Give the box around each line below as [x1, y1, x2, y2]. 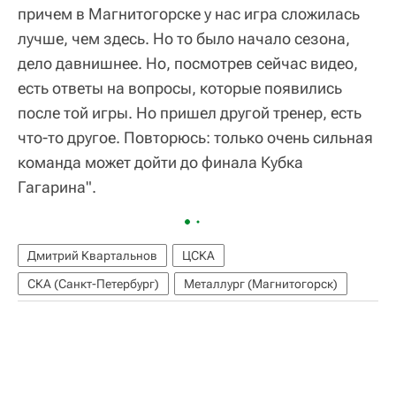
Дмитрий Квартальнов [27, 248, 157, 263]
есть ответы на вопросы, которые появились [18, 79, 342, 98]
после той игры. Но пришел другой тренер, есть [18, 103, 362, 123]
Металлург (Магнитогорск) [184, 277, 338, 292]
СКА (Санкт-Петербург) [27, 277, 159, 292]
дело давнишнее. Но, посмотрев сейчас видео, [18, 54, 358, 73]
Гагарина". [18, 178, 96, 197]
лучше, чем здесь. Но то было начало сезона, [18, 29, 350, 49]
